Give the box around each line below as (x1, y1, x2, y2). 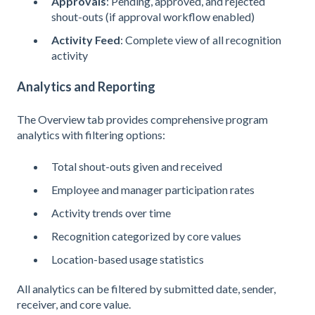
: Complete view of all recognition (120, 32, 281, 46)
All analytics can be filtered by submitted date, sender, (17, 282, 276, 296)
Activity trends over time (51, 206, 171, 220)
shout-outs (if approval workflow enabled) (51, 9, 255, 23)
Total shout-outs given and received (51, 159, 222, 173)
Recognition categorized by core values (51, 229, 241, 243)
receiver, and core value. (17, 297, 131, 311)
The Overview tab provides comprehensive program (17, 112, 268, 127)
